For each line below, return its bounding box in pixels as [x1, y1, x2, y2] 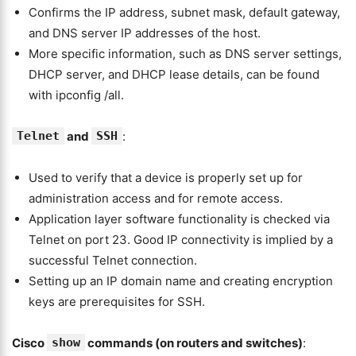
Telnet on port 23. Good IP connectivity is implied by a [29, 232, 333, 247]
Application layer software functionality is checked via [29, 211, 330, 226]
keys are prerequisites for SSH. [29, 294, 205, 309]
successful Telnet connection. [29, 253, 197, 268]
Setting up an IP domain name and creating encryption [29, 273, 333, 288]
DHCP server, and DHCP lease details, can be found [29, 67, 319, 82]
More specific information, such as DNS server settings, [29, 46, 342, 61]
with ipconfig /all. [29, 87, 124, 103]
